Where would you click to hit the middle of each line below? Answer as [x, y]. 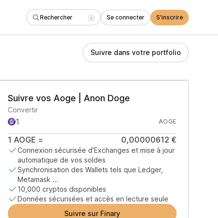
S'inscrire [170, 17]
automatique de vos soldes [61, 160]
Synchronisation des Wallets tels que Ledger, [90, 170]
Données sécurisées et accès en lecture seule [93, 199]
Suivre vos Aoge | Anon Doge [69, 98]
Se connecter [126, 17]
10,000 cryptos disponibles [62, 189]
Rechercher [56, 17]
